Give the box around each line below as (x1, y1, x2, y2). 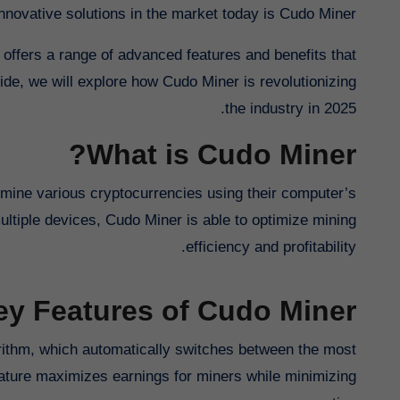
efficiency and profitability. (186, 238, 356, 256)
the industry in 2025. (225, 100, 356, 118)
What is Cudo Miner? (87, 138, 356, 171)
